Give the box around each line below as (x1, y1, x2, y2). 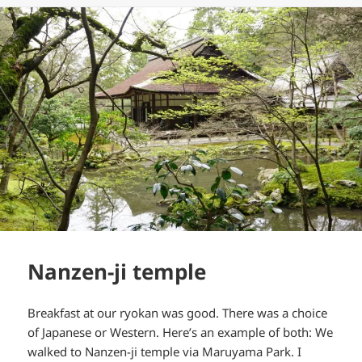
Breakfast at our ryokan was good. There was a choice (27, 305, 328, 322)
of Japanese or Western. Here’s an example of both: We (27, 324, 334, 341)
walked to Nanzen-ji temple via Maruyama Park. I (27, 343, 302, 360)
